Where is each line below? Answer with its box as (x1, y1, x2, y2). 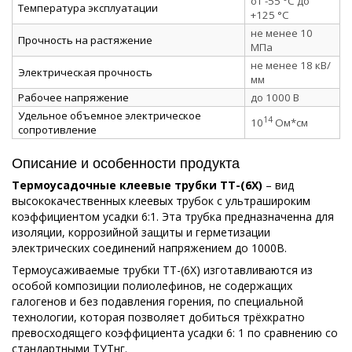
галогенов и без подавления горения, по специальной (12, 293, 303, 309)
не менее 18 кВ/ (251, 57, 331, 72)
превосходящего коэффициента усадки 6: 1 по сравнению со (12, 324, 338, 340)
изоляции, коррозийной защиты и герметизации (12, 224, 270, 240)
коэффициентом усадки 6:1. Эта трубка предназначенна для (12, 208, 334, 224)
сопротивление (18, 122, 97, 137)
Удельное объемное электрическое (18, 108, 201, 123)
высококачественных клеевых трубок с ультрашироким (12, 192, 310, 208)
